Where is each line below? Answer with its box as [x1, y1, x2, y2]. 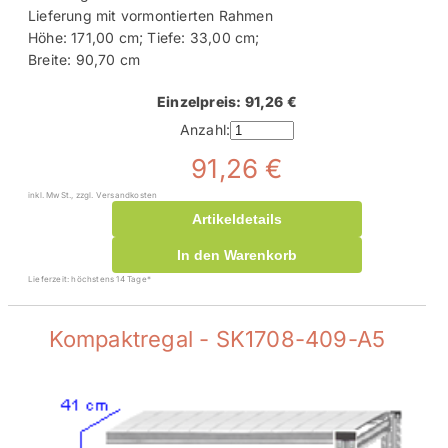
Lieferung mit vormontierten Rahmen [28, 6, 273, 24]
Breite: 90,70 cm [28, 50, 141, 68]
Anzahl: [179, 121, 231, 139]
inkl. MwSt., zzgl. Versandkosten [28, 189, 158, 200]
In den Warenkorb [177, 246, 297, 263]
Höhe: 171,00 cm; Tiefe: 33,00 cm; [28, 28, 260, 46]
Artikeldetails [192, 210, 282, 227]
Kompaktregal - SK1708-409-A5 [48, 325, 386, 352]
